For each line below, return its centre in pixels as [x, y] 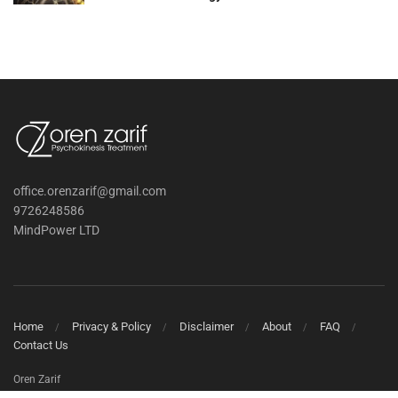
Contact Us [41, 345]
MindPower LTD [56, 231]
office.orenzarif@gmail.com [90, 191]
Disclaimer [207, 326]
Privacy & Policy [111, 326]
